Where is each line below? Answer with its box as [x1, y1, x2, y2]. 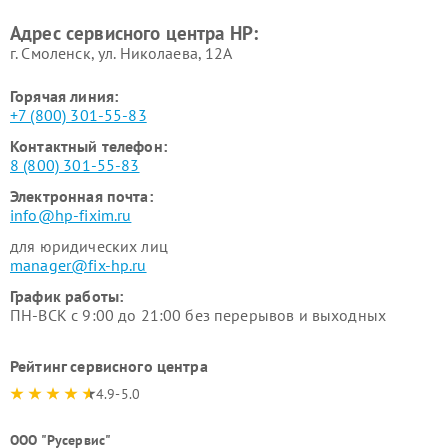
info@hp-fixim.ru [10, 205, 132, 225]
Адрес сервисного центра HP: [10, 21, 259, 45]
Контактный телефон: [10, 136, 167, 156]
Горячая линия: [10, 86, 119, 106]
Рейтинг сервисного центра [10, 356, 208, 376]
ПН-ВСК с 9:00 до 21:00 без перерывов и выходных [10, 305, 387, 325]
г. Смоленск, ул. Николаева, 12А [10, 43, 233, 63]
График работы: [10, 286, 124, 306]
